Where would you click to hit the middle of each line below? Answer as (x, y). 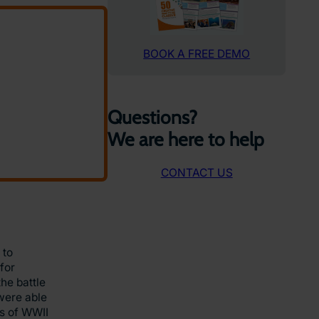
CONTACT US (197, 172)
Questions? (153, 117)
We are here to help (186, 139)
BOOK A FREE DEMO (197, 54)
